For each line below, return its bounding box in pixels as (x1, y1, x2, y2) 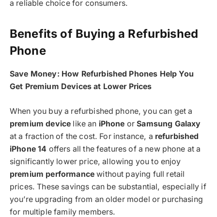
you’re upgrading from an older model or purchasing (10, 194, 203, 204)
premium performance (10, 169, 95, 179)
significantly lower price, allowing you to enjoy (10, 156, 181, 166)
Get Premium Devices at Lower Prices (10, 82, 152, 92)
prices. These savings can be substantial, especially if (10, 182, 206, 191)
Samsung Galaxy (137, 119, 201, 128)
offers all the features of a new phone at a (46, 144, 201, 154)
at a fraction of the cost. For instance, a (10, 131, 155, 141)
